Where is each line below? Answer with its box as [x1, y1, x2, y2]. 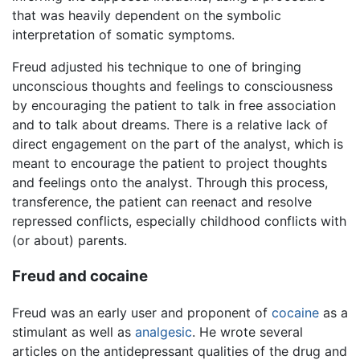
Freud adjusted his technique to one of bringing [12, 59, 301, 76]
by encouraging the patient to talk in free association [12, 97, 336, 114]
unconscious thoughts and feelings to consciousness [12, 78, 333, 95]
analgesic [135, 323, 192, 340]
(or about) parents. [12, 232, 127, 249]
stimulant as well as [12, 323, 135, 340]
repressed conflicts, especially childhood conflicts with [12, 213, 346, 230]
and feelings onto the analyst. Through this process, [12, 174, 328, 191]
